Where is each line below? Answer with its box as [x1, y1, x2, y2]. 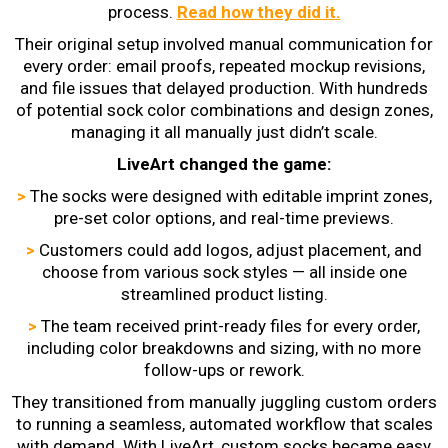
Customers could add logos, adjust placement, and [39, 239, 422, 260]
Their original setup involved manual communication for [15, 33, 433, 54]
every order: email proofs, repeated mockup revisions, [23, 55, 425, 76]
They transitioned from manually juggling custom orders [11, 391, 437, 412]
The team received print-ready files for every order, [41, 315, 420, 336]
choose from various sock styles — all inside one [41, 261, 407, 282]
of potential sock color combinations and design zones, [15, 99, 433, 120]
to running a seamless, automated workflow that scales [15, 413, 433, 434]
